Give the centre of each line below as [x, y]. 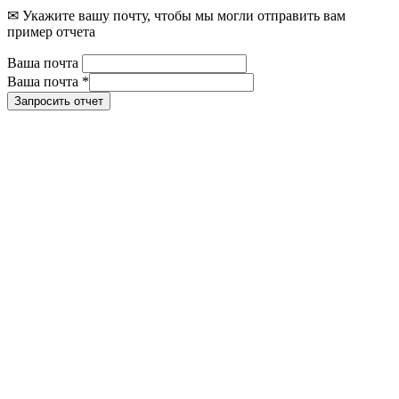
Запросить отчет [59, 101]
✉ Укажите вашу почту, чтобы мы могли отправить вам [176, 15]
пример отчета [51, 31]
